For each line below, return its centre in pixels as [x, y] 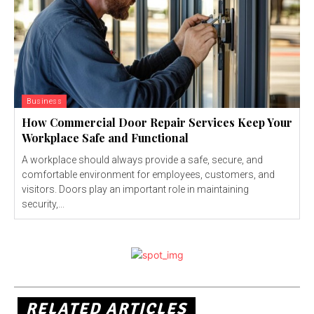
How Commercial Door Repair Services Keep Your [157, 122]
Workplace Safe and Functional [105, 137]
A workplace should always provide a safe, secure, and [142, 159]
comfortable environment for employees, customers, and [148, 174]
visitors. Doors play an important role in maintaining [135, 189]
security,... [43, 204]
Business [44, 101]
